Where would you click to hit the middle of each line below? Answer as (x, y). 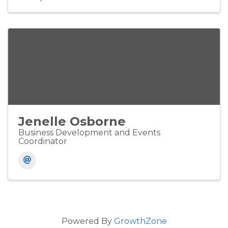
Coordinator (43, 141)
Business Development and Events (89, 132)
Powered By (88, 221)
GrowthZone (140, 221)
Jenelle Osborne (72, 121)
